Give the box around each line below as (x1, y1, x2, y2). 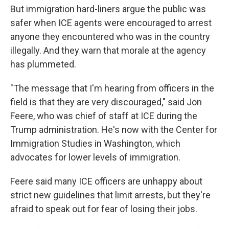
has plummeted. (10, 59, 76, 70)
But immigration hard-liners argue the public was (10, 4, 206, 14)
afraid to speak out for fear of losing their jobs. (10, 203, 197, 214)
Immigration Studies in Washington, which (10, 138, 180, 149)
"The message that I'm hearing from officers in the (10, 83, 214, 94)
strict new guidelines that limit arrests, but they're (10, 190, 211, 200)
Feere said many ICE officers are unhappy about (10, 176, 202, 187)
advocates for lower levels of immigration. (10, 152, 180, 163)
